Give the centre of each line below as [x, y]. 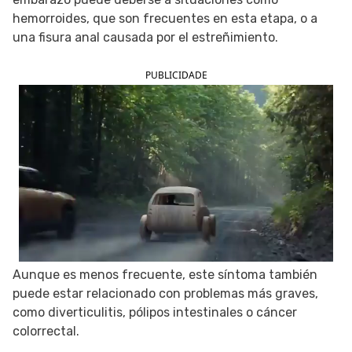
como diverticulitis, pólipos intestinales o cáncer [155, 312]
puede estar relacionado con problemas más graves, [165, 293]
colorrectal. [46, 331]
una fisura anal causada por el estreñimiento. [145, 37]
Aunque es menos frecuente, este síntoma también [165, 275]
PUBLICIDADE [176, 75]
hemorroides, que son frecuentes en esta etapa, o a [165, 18]
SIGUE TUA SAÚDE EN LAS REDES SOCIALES [176, 27]
